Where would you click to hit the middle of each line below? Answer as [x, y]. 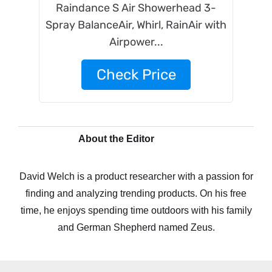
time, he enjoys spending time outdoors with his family [136, 210]
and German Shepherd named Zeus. [136, 227]
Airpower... [136, 42]
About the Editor [116, 139]
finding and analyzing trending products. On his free [136, 193]
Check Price [136, 75]
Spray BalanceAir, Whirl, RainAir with [136, 25]
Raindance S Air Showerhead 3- [136, 8]
